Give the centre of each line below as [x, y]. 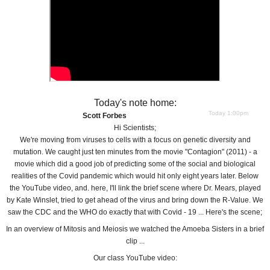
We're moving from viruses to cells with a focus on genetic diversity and [135, 140]
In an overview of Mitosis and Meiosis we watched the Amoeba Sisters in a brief [135, 229]
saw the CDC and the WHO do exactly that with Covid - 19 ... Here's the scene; [135, 212]
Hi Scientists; [135, 127]
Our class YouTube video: [135, 258]
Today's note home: [135, 102]
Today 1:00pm [228, 113]
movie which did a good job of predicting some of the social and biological [135, 164]
